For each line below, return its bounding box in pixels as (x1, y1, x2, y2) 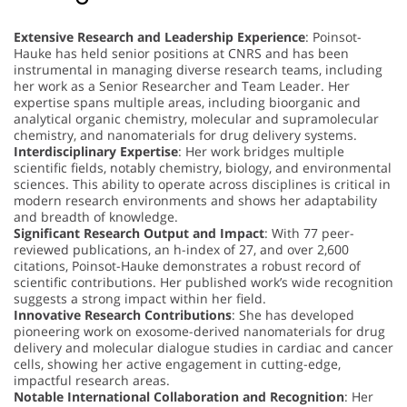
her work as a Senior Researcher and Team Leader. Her (14, 77, 350, 95)
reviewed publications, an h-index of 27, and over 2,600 (14, 241, 349, 259)
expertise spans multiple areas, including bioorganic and (14, 94, 361, 112)
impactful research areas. (14, 372, 170, 390)
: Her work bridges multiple (178, 143, 344, 161)
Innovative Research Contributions (14, 306, 232, 324)
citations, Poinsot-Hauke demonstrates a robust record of (14, 257, 361, 275)
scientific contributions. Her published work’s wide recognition (14, 273, 393, 292)
